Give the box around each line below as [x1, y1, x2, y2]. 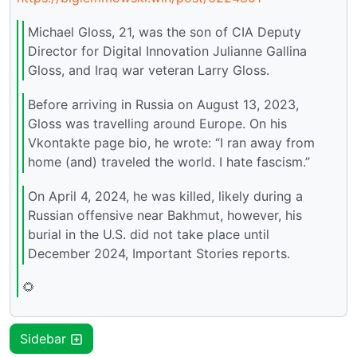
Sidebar [20, 331, 70, 347]
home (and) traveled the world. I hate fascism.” [28, 154, 310, 171]
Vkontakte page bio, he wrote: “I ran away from [28, 135, 315, 151]
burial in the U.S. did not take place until [28, 226, 269, 243]
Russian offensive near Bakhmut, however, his [28, 207, 302, 224]
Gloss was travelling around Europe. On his [28, 116, 287, 132]
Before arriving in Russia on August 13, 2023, [28, 96, 299, 113]
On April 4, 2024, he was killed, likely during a [28, 188, 303, 205]
